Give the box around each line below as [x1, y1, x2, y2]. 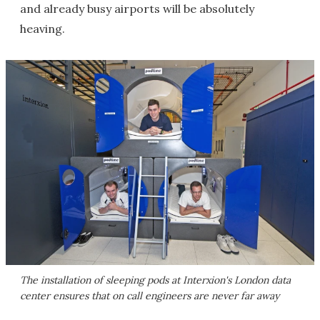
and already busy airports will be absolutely [20, 1, 254, 16]
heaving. [20, 21, 65, 36]
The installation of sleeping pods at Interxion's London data [20, 273, 291, 286]
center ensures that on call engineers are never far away [20, 289, 279, 302]
